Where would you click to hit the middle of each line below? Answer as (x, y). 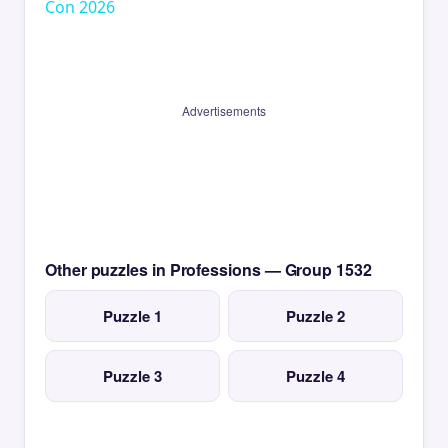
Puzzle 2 (315, 316)
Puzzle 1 (132, 316)
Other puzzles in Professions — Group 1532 (208, 270)
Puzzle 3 (132, 376)
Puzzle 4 (315, 376)
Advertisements (224, 111)
